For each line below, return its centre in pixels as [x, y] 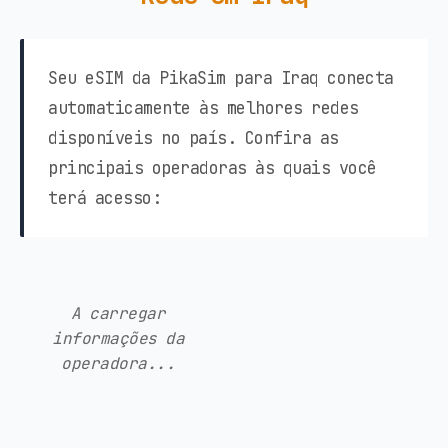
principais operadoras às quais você [212, 167]
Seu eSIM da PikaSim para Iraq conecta [221, 77]
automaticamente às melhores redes [203, 107]
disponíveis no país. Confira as [193, 137]
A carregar [118, 313]
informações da [118, 338]
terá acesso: [104, 197]
